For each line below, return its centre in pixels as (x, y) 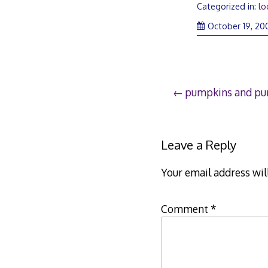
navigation (210, 118)
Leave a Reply (198, 145)
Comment (185, 209)
